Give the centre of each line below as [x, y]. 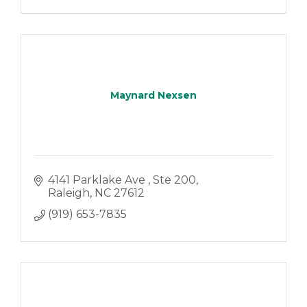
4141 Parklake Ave [98, 180]
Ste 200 [174, 180]
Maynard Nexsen [153, 95]
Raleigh [69, 193]
